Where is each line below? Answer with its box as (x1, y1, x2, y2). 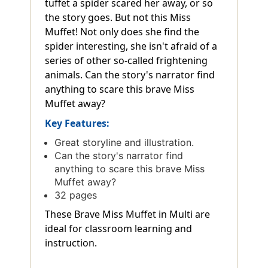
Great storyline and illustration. (54, 136, 194, 148)
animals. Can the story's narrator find (45, 68, 215, 81)
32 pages (54, 188, 98, 201)
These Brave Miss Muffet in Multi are (45, 207, 210, 221)
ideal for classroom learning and (45, 221, 192, 235)
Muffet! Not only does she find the (45, 25, 199, 38)
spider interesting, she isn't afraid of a (45, 39, 217, 53)
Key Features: (45, 116, 109, 130)
